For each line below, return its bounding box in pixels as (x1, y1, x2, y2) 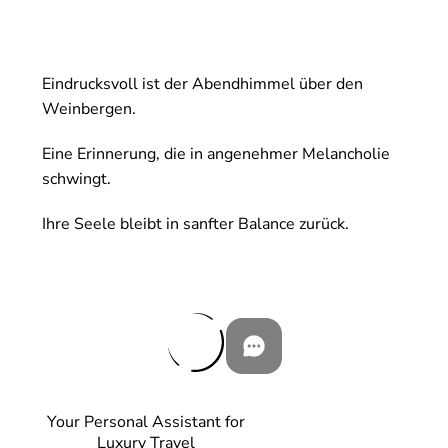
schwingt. (42, 168, 111, 191)
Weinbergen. (42, 98, 136, 121)
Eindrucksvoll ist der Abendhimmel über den (42, 73, 363, 96)
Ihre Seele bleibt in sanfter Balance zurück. (42, 213, 349, 236)
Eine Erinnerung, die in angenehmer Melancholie (42, 143, 390, 166)
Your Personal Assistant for (47, 411, 245, 434)
